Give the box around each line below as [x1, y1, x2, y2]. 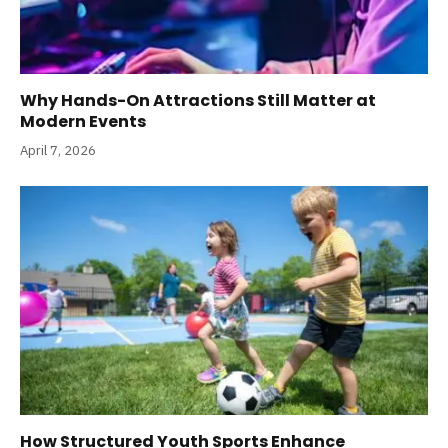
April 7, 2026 [20, 141, 96, 159]
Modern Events [20, 109, 146, 133]
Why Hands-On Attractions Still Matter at [20, 88, 376, 112]
